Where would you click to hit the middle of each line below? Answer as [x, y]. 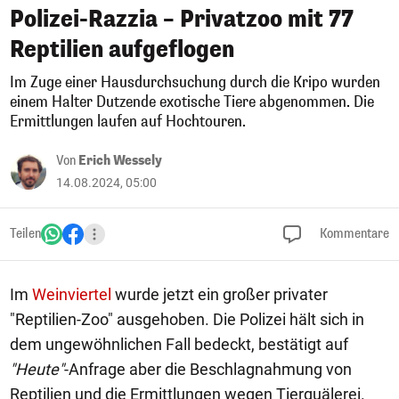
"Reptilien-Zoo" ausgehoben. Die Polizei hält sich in [187, 319]
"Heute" [37, 369]
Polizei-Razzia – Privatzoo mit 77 [182, 19]
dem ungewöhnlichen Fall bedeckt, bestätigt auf [179, 344]
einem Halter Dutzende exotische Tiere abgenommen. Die [192, 102]
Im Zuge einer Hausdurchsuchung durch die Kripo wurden [195, 82]
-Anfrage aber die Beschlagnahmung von [208, 369]
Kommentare [353, 234]
